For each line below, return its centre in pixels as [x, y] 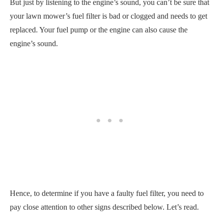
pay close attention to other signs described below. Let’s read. [104, 207]
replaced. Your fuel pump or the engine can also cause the [99, 29]
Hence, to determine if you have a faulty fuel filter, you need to [107, 193]
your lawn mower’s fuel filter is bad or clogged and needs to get [109, 16]
